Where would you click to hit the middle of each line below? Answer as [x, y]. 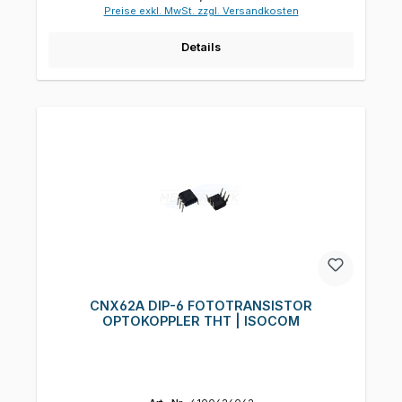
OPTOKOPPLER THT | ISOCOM [201, 320]
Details [201, 48]
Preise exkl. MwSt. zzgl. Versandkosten [201, 11]
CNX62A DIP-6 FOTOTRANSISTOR [201, 305]
